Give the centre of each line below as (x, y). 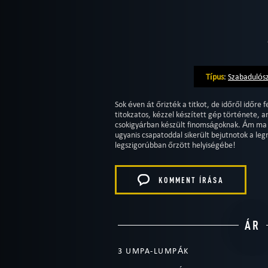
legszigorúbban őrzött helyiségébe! (175, 145)
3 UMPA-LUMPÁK (153, 251)
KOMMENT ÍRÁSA (191, 180)
